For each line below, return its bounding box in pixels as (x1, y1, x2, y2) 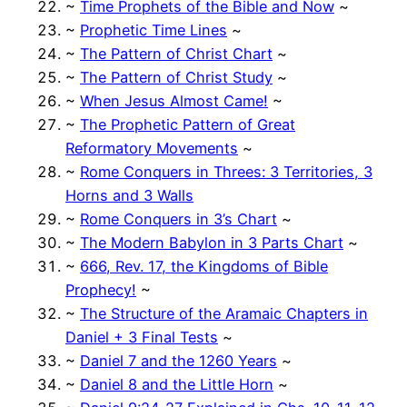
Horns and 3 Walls (65, 185, 194, 204)
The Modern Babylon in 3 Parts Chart (80, 233, 343, 252)
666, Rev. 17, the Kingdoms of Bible (80, 256, 328, 275)
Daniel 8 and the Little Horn (80, 374, 273, 393)
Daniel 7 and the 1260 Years (80, 351, 277, 370)
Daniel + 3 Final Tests (65, 327, 218, 346)
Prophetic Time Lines (80, 20, 227, 39)
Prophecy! (65, 280, 136, 299)
